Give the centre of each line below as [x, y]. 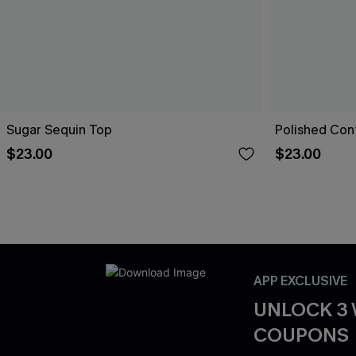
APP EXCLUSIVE [300, 281]
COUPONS [301, 335]
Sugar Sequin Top [59, 130]
